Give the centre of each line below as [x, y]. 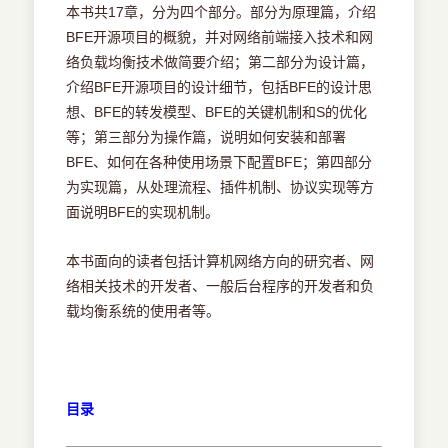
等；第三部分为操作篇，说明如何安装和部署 [206, 137]
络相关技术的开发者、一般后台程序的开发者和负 [220, 286]
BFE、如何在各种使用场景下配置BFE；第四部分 [219, 162]
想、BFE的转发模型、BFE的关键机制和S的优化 [217, 112]
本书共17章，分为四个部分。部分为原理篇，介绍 [221, 12]
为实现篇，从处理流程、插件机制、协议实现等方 [220, 187]
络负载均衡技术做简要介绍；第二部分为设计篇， [220, 62]
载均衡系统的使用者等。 [143, 311]
